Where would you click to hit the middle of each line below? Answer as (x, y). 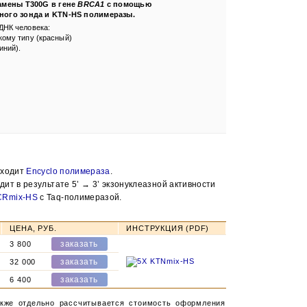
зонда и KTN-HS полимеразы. (76, 15)
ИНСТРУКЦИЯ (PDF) (168, 229)
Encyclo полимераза (68, 171)
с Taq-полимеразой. (80, 197)
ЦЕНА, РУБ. (33, 229)
